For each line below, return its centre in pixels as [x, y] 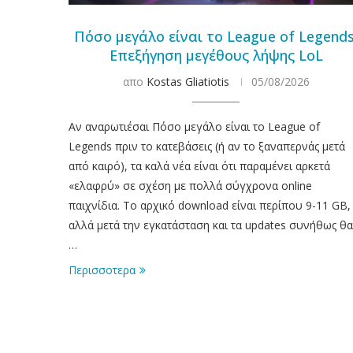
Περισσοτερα [102, 269]
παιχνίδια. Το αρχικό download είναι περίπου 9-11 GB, [210, 205]
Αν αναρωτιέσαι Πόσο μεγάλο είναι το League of [194, 126]
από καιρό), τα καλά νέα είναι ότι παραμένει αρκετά [199, 165]
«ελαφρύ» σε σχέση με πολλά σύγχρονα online [190, 185]
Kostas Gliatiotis [188, 81]
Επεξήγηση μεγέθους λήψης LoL [216, 55]
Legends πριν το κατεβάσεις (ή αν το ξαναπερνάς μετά [207, 146]
